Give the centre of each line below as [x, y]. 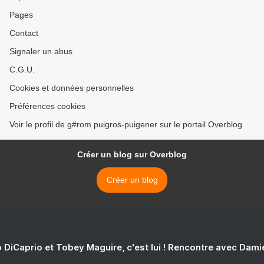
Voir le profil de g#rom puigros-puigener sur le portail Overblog [126, 125]
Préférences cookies [47, 106]
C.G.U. [22, 70]
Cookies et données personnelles [72, 88]
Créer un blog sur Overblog [132, 155]
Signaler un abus [41, 52]
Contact [24, 33]
